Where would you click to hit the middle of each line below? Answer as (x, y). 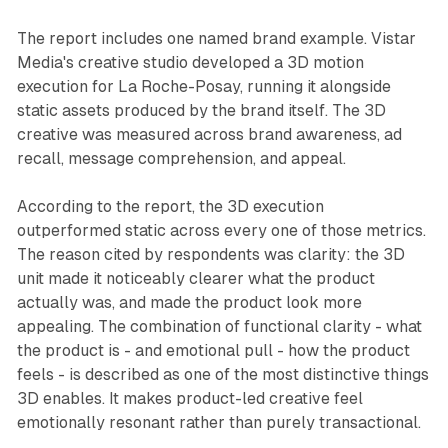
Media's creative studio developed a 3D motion (190, 63)
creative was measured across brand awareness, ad (209, 135)
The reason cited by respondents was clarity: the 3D (210, 255)
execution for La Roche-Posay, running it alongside (203, 87)
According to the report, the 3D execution (170, 207)
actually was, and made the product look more (189, 303)
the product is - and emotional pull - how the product (213, 351)
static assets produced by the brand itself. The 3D (201, 111)
